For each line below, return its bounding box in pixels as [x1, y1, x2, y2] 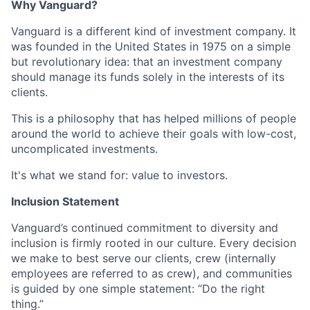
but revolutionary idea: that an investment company [11, 55, 282, 69]
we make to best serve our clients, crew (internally [11, 251, 276, 265]
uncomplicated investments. [11, 142, 158, 156]
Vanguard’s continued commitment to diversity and [11, 221, 278, 235]
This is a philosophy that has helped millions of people [11, 111, 296, 125]
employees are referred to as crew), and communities [11, 266, 292, 280]
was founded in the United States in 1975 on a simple [11, 39, 291, 53]
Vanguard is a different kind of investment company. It [11, 24, 296, 38]
